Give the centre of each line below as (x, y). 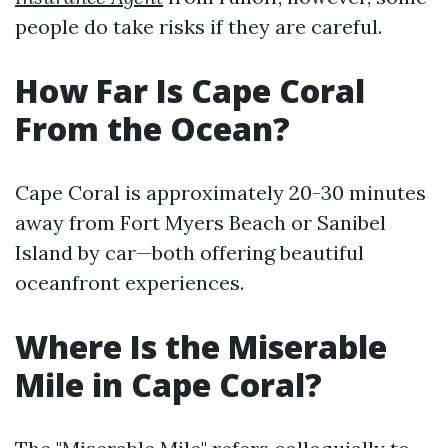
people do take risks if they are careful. (198, 26)
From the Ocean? (152, 128)
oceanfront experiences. (129, 282)
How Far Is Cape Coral (190, 90)
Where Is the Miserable (201, 346)
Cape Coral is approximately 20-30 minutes (220, 192)
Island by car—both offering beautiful (189, 252)
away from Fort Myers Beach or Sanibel (200, 222)
